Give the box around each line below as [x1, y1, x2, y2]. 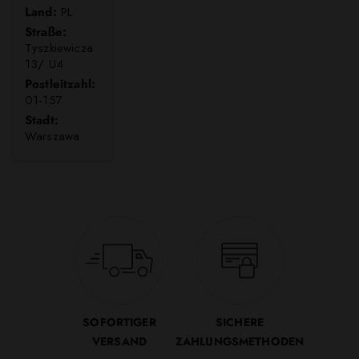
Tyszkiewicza [25, 39, 93, 58]
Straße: [25, 23, 67, 42]
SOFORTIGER [83, 314, 156, 331]
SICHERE [215, 314, 264, 331]
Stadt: [25, 111, 58, 130]
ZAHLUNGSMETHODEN [175, 333, 305, 350]
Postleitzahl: [25, 75, 96, 94]
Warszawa [25, 127, 80, 146]
